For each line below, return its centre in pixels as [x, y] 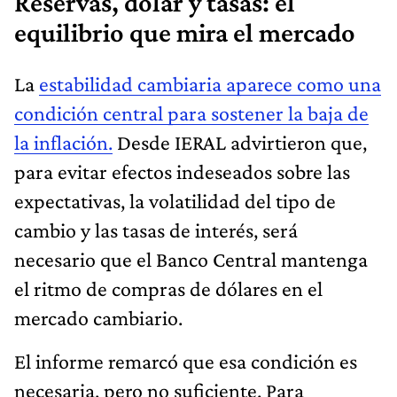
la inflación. [63, 143]
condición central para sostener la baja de [191, 113]
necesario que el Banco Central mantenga [191, 260]
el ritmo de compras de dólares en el [168, 289]
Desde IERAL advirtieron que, [240, 143]
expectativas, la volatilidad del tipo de [175, 201]
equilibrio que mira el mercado [185, 33]
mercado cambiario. [98, 318]
